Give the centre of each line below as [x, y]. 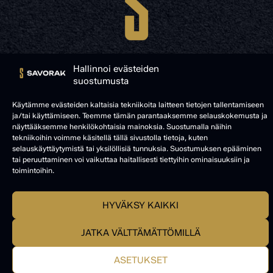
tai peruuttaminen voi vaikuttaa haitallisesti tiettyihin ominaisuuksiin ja [131, 159]
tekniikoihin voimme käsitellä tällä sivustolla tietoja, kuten [110, 137]
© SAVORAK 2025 [136, 105]
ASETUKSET [140, 260]
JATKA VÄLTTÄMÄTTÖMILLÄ [140, 232]
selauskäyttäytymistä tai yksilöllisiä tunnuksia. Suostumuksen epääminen [137, 148]
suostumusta [101, 81]
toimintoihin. [33, 170]
